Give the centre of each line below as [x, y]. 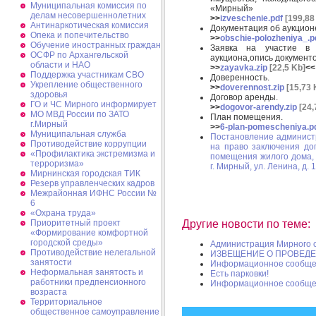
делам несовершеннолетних [88, 16]
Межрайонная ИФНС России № [93, 193]
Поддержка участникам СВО [87, 75]
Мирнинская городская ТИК [85, 174]
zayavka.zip [244, 67]
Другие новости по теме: [246, 224]
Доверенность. [240, 77]
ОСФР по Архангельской [79, 55]
